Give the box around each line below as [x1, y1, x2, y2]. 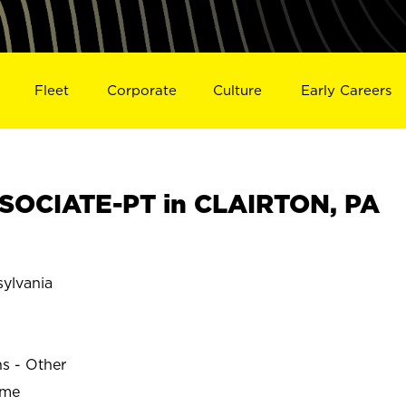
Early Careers [301, 82, 392, 98]
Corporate [106, 82, 177, 98]
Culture [213, 82, 263, 98]
